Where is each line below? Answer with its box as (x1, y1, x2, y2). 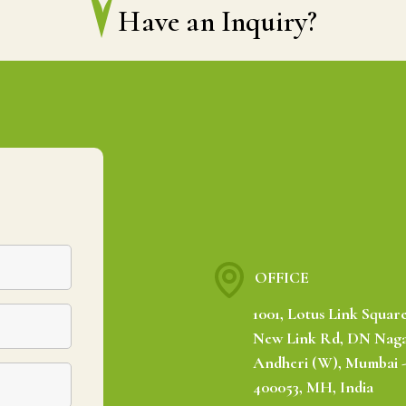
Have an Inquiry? (118, 3, 318, 39)
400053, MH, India (253, 376, 373, 397)
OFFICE (255, 267, 309, 288)
